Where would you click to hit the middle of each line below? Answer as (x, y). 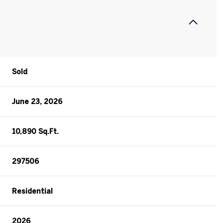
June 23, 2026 (37, 102)
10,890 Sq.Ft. (36, 131)
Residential (33, 191)
